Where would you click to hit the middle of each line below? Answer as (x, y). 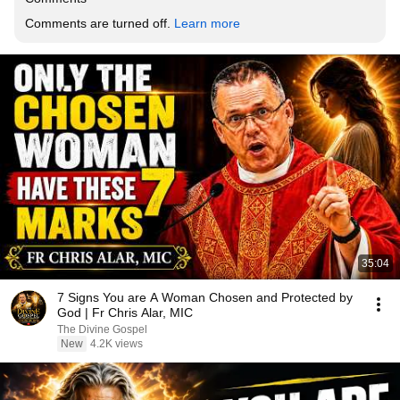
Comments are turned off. (100, 23)
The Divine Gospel (102, 329)
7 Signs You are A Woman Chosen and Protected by (205, 297)
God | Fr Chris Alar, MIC (125, 312)
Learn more (207, 23)
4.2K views (117, 344)
